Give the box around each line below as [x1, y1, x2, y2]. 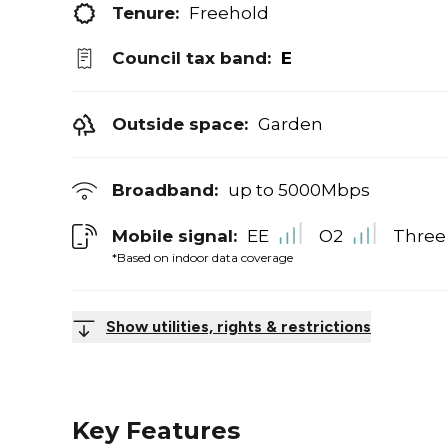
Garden [258, 114, 323, 134]
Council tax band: [112, 48, 271, 68]
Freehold [189, 3, 269, 23]
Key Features [72, 415, 240, 445]
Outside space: [112, 114, 248, 134]
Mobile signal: [112, 225, 237, 246]
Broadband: [112, 180, 218, 200]
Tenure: [112, 3, 179, 23]
